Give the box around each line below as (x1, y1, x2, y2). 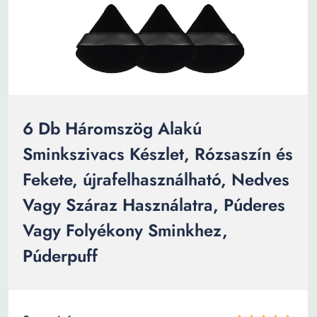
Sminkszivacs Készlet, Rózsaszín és (23, 142, 293, 166)
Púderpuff (23, 243, 98, 268)
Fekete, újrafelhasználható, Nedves (23, 167, 289, 192)
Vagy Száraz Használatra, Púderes (23, 192, 285, 217)
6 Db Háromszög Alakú (23, 116, 202, 141)
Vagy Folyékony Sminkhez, (23, 218, 228, 243)
